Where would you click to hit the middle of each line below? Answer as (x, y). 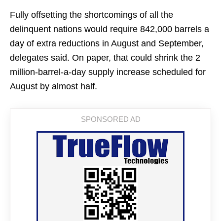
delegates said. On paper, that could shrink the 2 (105, 58)
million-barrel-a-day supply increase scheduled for (108, 72)
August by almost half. (54, 86)
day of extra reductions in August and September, (107, 43)
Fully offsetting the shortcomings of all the (92, 15)
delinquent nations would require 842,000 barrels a (110, 29)
